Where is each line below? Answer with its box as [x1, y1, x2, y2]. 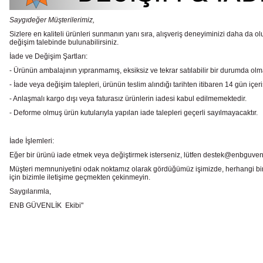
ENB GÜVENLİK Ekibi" [9, 201, 83, 210]
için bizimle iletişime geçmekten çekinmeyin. [9, 173, 150, 181]
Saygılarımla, [9, 187, 51, 195]
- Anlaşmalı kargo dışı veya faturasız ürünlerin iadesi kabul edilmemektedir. [9, 95, 247, 103]
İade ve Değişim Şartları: [9, 52, 87, 60]
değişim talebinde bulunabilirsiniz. [9, 38, 119, 46]
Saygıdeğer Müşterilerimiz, [9, 16, 95, 24]
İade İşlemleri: [9, 137, 54, 145]
